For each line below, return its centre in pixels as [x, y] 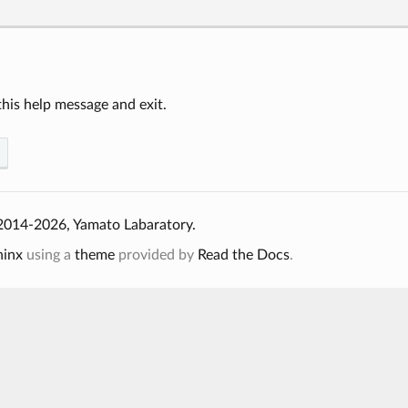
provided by [156, 255]
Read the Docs [243, 255]
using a [48, 255]
